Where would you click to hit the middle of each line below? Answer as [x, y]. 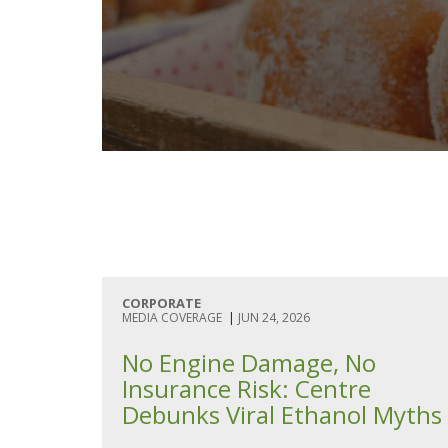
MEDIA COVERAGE [172, 317]
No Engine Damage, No [249, 362]
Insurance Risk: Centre [246, 388]
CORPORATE [161, 303]
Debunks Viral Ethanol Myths [282, 414]
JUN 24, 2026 [274, 317]
